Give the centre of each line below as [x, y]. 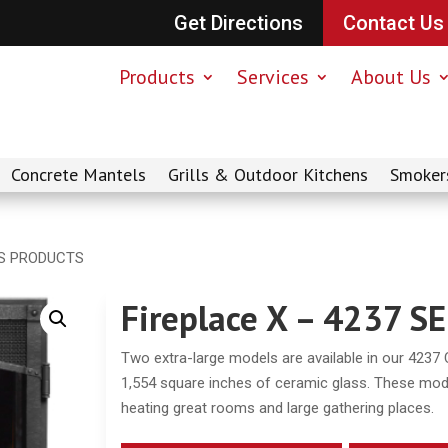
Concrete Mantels [78, 175]
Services [272, 76]
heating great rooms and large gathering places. [278, 407]
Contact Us [393, 23]
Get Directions [238, 23]
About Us [390, 76]
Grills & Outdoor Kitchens [268, 175]
